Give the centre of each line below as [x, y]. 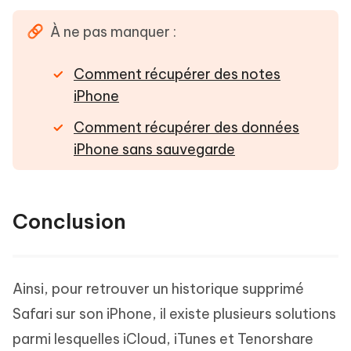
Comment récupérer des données [186, 128]
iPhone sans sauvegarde [154, 150]
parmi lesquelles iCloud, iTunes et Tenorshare [163, 339]
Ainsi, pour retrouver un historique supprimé [158, 289]
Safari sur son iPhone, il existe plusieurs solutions [174, 314]
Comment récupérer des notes [177, 74]
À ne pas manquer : [113, 32]
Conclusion [69, 222]
